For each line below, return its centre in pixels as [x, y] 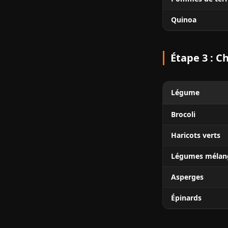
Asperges [187, 177]
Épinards [186, 198]
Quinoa [184, 20]
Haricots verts [196, 135]
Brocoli [183, 114]
